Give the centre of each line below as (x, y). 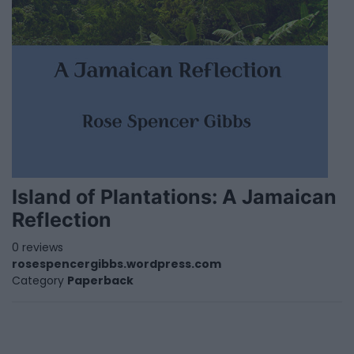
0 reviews (38, 247)
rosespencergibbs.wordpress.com (117, 264)
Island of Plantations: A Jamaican (174, 197)
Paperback (100, 281)
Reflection (62, 220)
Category (38, 281)
